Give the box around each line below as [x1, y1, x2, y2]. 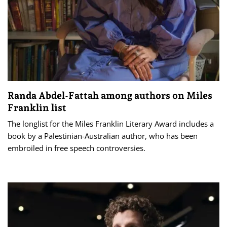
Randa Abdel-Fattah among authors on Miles [8, 89, 212, 101]
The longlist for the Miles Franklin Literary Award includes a [8, 118, 214, 129]
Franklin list [8, 101, 66, 113]
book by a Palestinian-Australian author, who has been [8, 130, 198, 141]
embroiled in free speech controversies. [8, 142, 145, 153]
